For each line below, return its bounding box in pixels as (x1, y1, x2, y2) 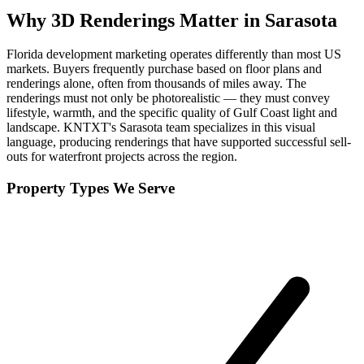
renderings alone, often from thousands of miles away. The (6, 76, 306, 91)
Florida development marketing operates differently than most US (6, 47, 341, 62)
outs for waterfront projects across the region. (6, 149, 237, 164)
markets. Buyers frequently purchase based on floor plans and (6, 62, 322, 76)
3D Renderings (51, 9, 175, 31)
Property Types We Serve (6, 180, 175, 197)
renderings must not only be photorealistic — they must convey (6, 91, 330, 106)
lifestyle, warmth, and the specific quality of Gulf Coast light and (6, 106, 337, 120)
